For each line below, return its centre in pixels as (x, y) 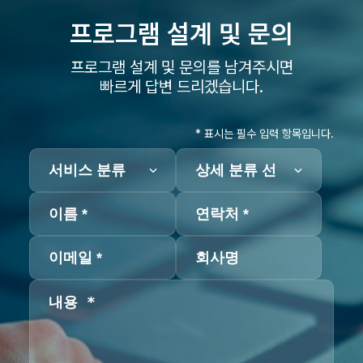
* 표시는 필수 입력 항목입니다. (265, 134)
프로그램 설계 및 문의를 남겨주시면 (181, 68)
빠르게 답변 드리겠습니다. (181, 87)
